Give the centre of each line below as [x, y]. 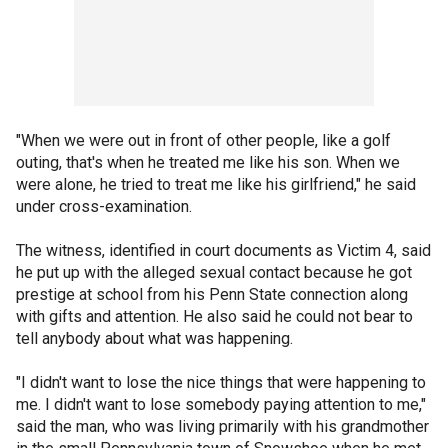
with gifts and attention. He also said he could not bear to [214, 316]
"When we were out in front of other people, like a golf [203, 140]
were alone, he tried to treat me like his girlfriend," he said [216, 184]
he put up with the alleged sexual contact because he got [214, 272]
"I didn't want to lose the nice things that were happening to [221, 382]
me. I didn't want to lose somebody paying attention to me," [221, 404]
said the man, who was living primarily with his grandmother [222, 426]
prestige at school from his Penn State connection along [212, 294]
